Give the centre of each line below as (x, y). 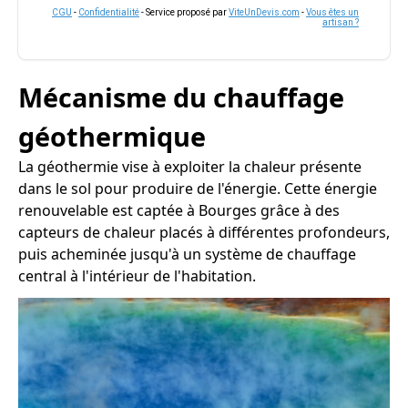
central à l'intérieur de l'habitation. (137, 276)
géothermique (112, 136)
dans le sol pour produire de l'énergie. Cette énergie (198, 189)
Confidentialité (109, 12)
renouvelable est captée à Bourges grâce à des (179, 210)
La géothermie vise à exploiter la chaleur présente (190, 167)
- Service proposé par (184, 12)
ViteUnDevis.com (264, 12)
